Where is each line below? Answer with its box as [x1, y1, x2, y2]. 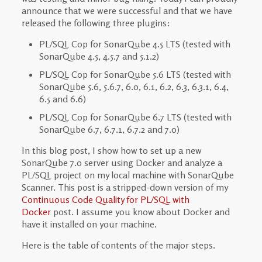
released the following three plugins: [21, 17, 170, 29]
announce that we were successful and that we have [21, 5, 232, 16]
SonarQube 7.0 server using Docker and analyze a [21, 157, 222, 168]
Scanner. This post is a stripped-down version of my [21, 181, 227, 193]
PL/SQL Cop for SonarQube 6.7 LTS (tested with [39, 111, 232, 123]
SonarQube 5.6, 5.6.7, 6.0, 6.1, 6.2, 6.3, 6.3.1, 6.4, [39, 81, 229, 92]
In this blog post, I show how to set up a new [21, 144, 201, 156]
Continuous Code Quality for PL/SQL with [21, 194, 189, 205]
